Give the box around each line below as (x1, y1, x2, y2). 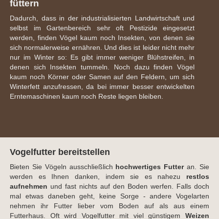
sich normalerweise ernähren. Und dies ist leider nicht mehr (10, 44, 195, 52)
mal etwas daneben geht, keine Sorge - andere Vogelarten (10, 193, 209, 200)
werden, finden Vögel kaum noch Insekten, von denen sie (10, 34, 195, 42)
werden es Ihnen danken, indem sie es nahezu (10, 173, 186, 181)
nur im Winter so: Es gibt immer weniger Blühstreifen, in (10, 54, 195, 62)
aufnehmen (10, 183, 47, 191)
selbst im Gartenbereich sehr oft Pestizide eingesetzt (10, 24, 195, 32)
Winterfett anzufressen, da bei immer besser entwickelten (10, 83, 195, 91)
